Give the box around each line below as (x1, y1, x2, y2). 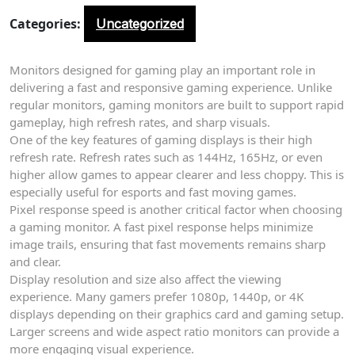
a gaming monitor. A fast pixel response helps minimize (10, 219, 313, 235)
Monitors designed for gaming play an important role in (10, 62, 315, 78)
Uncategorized (96, 16, 184, 32)
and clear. (10, 254, 61, 269)
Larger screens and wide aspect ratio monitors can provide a (10, 323, 339, 339)
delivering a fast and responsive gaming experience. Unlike (10, 79, 332, 95)
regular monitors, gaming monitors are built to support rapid (10, 97, 344, 113)
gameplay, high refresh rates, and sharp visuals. (10, 114, 270, 130)
